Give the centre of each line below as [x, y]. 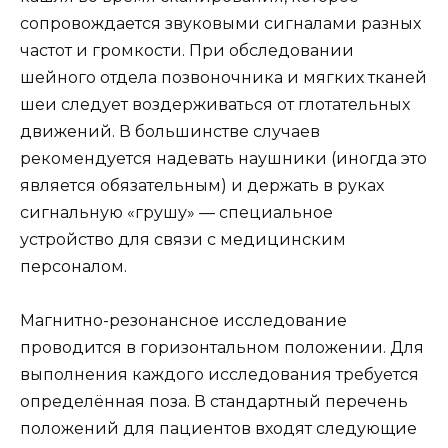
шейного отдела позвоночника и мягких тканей [223, 78]
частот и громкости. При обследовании [187, 51]
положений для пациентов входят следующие [218, 429]
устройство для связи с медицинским [183, 240]
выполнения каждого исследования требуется [219, 375]
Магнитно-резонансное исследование [183, 321]
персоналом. [73, 267]
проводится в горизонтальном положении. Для [222, 348]
